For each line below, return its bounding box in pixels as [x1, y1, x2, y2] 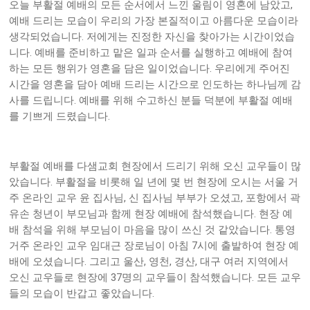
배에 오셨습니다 [9, 256, 84, 268]
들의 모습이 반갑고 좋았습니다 [9, 288, 152, 300]
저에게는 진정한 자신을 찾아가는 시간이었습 [86, 31, 295, 43]
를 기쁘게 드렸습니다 [9, 111, 108, 122]
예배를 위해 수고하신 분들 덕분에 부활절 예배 [79, 95, 293, 107]
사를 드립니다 [9, 95, 74, 107]
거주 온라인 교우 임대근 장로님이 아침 [9, 240, 192, 252]
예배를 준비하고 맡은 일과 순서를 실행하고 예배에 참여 [35, 47, 293, 59]
